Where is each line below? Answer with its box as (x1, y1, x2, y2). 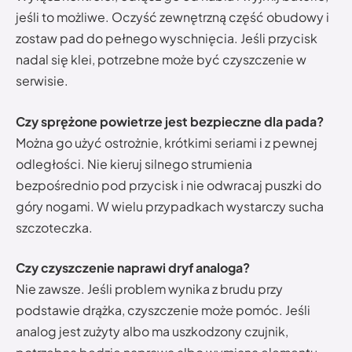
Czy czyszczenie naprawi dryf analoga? (16, 259, 250, 277)
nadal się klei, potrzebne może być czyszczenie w (16, 51, 306, 68)
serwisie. (16, 72, 68, 90)
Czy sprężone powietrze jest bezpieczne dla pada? (16, 112, 324, 130)
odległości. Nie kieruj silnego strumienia (16, 155, 252, 172)
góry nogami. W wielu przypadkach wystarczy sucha (16, 197, 324, 214)
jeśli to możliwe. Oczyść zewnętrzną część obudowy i (16, 9, 329, 26)
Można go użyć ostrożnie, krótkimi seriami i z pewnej (16, 134, 317, 151)
